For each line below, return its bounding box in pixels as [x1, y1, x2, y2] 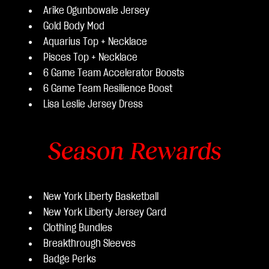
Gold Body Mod [43, 21, 104, 32]
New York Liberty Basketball [43, 192, 159, 202]
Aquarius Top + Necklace [43, 37, 147, 47]
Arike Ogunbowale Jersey [43, 5, 150, 16]
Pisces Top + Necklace [43, 52, 138, 63]
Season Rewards [47, 138, 222, 164]
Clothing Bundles [43, 223, 112, 234]
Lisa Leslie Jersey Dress [43, 99, 143, 110]
